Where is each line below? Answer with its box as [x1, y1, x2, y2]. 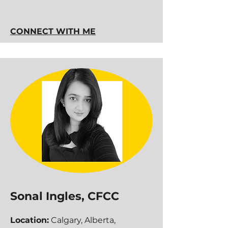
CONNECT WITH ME [10, 26, 96, 36]
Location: [10, 215, 49, 225]
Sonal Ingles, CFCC [10, 189, 119, 203]
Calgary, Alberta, [49, 215, 116, 225]
